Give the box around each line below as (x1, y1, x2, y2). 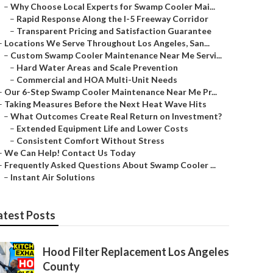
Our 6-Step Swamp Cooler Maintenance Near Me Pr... (4, 87, 217, 97)
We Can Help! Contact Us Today (4, 147, 135, 158)
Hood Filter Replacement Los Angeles (43, 245, 229, 258)
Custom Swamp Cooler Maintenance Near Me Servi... (10, 50, 222, 60)
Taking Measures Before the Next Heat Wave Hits (4, 99, 207, 109)
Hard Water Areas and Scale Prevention (16, 62, 178, 73)
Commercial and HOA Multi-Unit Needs (16, 74, 177, 85)
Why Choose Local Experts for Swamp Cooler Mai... (10, 1, 215, 12)
